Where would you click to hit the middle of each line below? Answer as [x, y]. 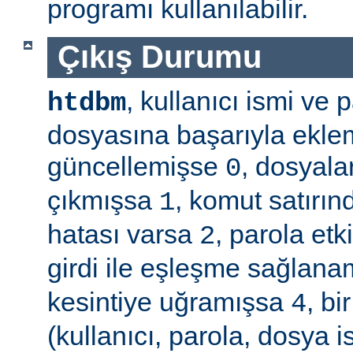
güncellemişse [136, 166]
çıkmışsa [103, 200]
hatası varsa [123, 234]
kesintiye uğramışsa [169, 301]
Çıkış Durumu [159, 57]
